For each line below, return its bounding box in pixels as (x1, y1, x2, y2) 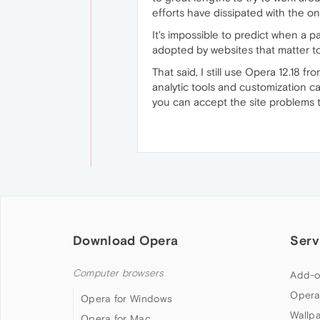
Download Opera (73, 233, 179, 248)
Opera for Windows (81, 293, 173, 304)
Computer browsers (73, 267, 164, 279)
